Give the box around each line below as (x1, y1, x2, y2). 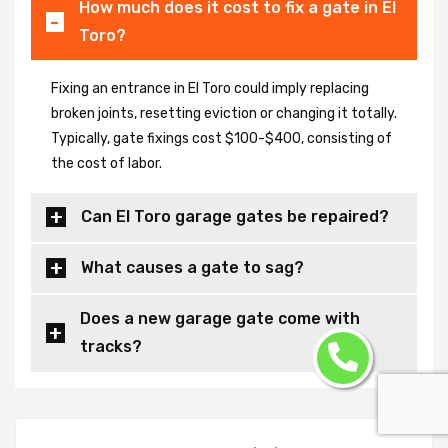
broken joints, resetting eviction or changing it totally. (51, 104, 397, 122)
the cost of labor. (51, 154, 162, 172)
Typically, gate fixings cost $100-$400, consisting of (51, 129, 392, 147)
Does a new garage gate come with (79, 308, 360, 328)
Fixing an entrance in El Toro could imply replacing (51, 79, 369, 97)
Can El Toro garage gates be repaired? (81, 206, 389, 226)
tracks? (79, 336, 142, 356)
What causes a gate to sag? (81, 257, 304, 277)
